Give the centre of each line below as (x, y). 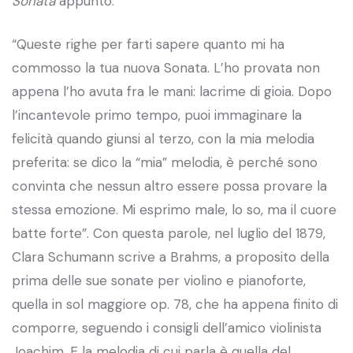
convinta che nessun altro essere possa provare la (169, 186)
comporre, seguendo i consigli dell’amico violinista (167, 327)
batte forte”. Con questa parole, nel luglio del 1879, (169, 233)
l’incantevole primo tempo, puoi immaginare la (157, 115)
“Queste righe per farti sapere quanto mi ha (148, 44)
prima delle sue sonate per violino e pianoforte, (159, 280)
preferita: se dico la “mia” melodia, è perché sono (165, 162)
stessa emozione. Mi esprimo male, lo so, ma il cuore (174, 209)
